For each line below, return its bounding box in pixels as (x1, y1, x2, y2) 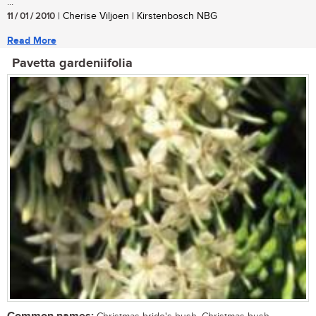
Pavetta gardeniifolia (12, 56, 133, 72)
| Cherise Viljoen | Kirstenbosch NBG (55, 11, 217, 23)
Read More (7, 35, 56, 47)
